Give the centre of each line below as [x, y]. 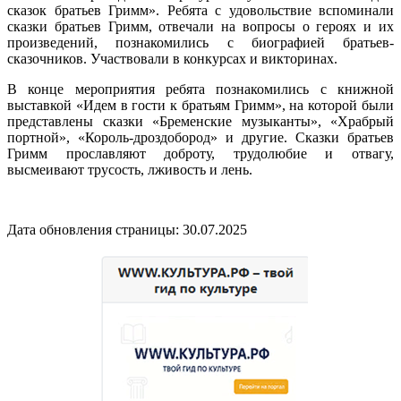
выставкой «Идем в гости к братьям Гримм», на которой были [200, 105]
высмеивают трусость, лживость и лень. [130, 170]
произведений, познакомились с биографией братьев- [200, 43]
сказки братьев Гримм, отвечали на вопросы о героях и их [200, 26]
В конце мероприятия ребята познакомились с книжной [200, 89]
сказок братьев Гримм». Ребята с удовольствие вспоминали [200, 10]
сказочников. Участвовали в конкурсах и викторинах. [172, 59]
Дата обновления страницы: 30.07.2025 [127, 230]
